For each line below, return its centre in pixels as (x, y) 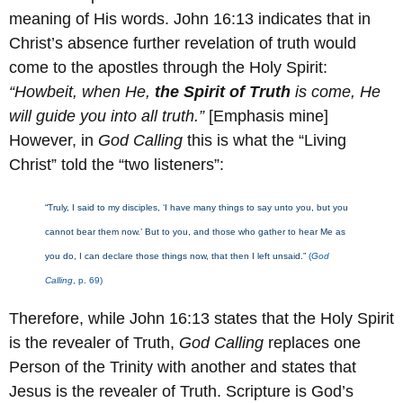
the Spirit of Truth (223, 91)
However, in (54, 140)
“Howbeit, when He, (82, 91)
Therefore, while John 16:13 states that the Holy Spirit (201, 318)
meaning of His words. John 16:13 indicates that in (190, 18)
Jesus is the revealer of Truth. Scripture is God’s (181, 391)
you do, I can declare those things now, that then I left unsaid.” (175, 255)
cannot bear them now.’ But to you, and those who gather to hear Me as (195, 231)
